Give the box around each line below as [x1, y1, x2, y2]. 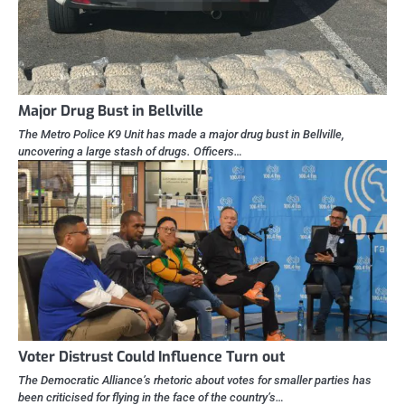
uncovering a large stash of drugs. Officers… [18, 144, 242, 158]
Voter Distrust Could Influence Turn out [18, 346, 285, 366]
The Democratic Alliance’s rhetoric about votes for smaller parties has [18, 372, 372, 387]
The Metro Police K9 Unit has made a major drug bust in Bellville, [18, 127, 344, 141]
